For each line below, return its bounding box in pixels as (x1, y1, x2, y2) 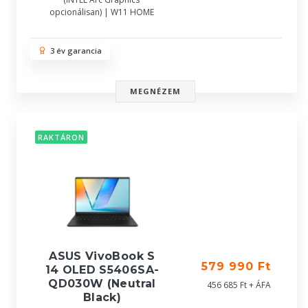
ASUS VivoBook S (49, 250, 155, 263)
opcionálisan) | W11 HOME (49, 6, 154, 18)
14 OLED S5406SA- (45, 263, 159, 276)
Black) (82, 291, 122, 304)
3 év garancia (46, 45, 102, 56)
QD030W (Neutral (48, 277, 156, 290)
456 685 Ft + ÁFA (207, 279, 271, 291)
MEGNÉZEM (129, 86, 181, 96)
